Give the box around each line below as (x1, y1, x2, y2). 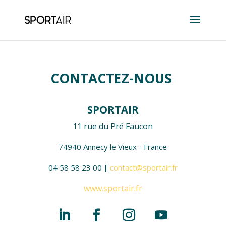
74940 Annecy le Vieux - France (59, 142, 167, 152)
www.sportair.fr (83, 183, 142, 194)
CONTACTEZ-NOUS (50, 69, 176, 87)
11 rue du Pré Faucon (73, 121, 153, 132)
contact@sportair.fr (109, 162, 178, 173)
